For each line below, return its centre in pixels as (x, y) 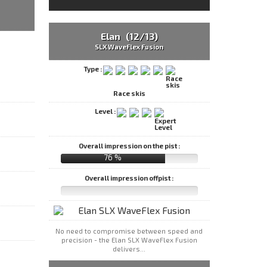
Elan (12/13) (129, 36)
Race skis (129, 94)
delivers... (129, 249)
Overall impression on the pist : (129, 145)
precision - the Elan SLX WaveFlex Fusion (129, 240)
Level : (106, 111)
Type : (93, 69)
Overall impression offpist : (129, 178)
